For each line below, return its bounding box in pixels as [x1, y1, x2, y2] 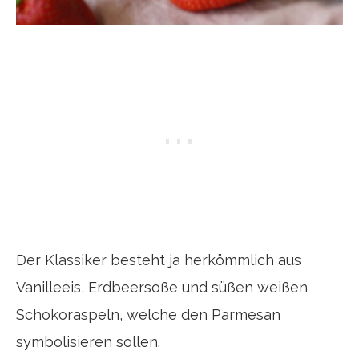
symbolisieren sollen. [16, 333, 160, 351]
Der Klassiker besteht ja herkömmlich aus [16, 252, 301, 269]
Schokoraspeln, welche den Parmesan [16, 306, 280, 324]
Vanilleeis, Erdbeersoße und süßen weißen [16, 279, 308, 296]
